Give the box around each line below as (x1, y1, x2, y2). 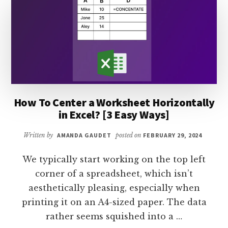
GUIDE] (146, 30, 172, 39)
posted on (114, 131, 144, 139)
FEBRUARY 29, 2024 (143, 131, 203, 139)
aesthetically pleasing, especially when (28, 183, 200, 193)
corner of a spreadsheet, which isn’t (35, 168, 193, 179)
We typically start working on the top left (22, 154, 206, 165)
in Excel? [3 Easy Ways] (59, 107, 169, 122)
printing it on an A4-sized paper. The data (21, 197, 207, 208)
